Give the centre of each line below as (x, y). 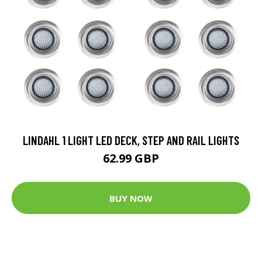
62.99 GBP (131, 158)
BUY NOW (131, 198)
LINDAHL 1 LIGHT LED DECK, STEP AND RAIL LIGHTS (131, 140)
